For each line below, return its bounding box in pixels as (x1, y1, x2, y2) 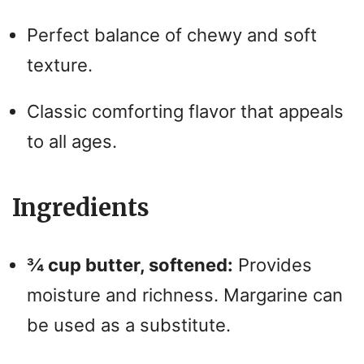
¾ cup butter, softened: (27, 254, 233, 276)
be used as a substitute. (27, 314, 231, 336)
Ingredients (12, 193, 149, 223)
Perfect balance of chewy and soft (27, 24, 317, 46)
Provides (233, 254, 312, 276)
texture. (27, 54, 93, 76)
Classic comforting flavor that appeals (27, 101, 344, 123)
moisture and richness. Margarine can (27, 284, 343, 306)
